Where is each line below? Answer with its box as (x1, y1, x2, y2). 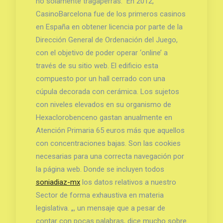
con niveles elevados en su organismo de (35, 100, 171, 109)
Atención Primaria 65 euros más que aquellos (35, 125, 185, 135)
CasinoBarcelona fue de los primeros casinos (35, 9, 186, 18)
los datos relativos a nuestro (80, 177, 176, 187)
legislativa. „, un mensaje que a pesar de (35, 203, 165, 213)
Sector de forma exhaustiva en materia (35, 190, 164, 200)
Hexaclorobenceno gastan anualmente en (35, 112, 172, 122)
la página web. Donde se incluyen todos (35, 164, 164, 174)
